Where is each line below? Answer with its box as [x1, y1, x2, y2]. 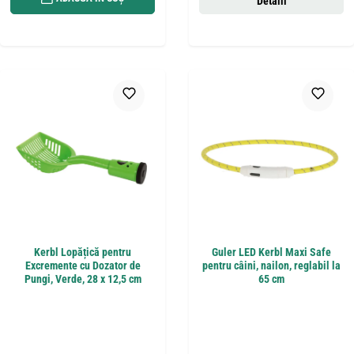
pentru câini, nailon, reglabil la [202, 259, 341, 273]
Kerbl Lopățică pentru [34, 246, 131, 260]
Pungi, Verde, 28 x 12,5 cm [24, 273, 141, 287]
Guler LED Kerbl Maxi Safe [212, 246, 331, 260]
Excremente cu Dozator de [24, 259, 141, 273]
